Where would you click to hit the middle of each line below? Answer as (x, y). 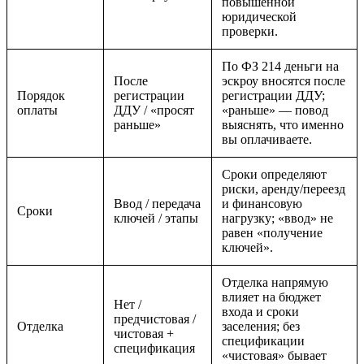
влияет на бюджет (271, 297)
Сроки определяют (274, 174)
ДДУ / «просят (154, 110)
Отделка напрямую (275, 282)
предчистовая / (155, 318)
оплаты (37, 110)
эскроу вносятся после (284, 80)
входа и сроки (260, 311)
